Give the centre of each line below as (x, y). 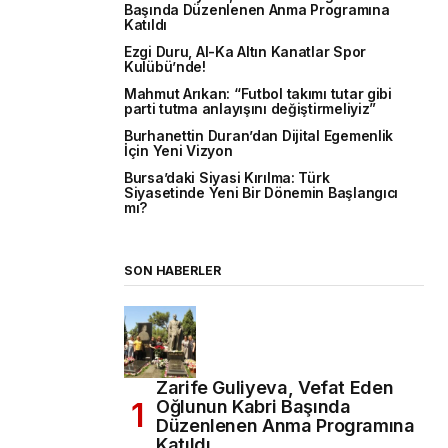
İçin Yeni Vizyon (178, 150)
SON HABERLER (172, 270)
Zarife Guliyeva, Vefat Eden (275, 387)
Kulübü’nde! (165, 66)
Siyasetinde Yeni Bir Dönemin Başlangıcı (261, 192)
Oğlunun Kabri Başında (253, 406)
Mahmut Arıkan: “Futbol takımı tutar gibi (258, 93)
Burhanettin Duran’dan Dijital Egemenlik (259, 135)
